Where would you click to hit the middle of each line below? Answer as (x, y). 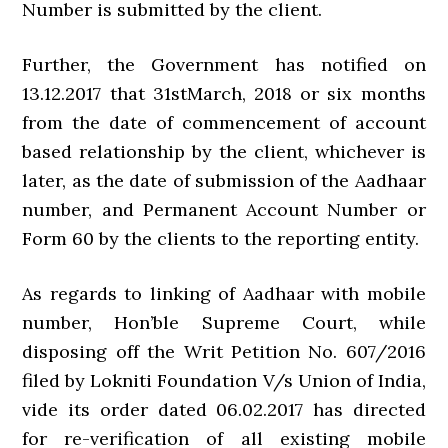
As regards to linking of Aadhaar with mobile (224, 293)
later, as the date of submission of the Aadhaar (224, 180)
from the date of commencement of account (224, 122)
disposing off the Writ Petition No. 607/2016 (224, 351)
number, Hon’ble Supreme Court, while (224, 322)
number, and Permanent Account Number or (224, 209)
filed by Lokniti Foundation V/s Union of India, (224, 380)
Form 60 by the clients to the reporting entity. (221, 238)
